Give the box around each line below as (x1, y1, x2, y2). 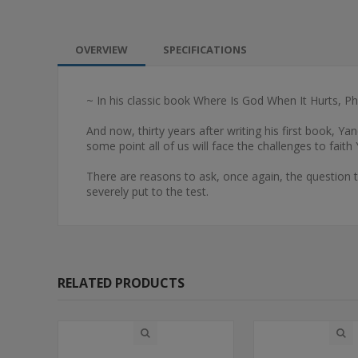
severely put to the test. (86, 184, 209, 199)
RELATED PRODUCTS (58, 274, 185, 292)
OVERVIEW (75, 42, 128, 57)
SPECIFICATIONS (163, 42, 247, 57)
